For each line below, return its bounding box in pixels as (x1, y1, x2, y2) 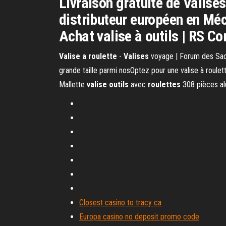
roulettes (148, 80, 181, 89)
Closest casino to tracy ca (79, 198, 161, 207)
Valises (124, 51, 149, 61)
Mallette (59, 80, 87, 89)
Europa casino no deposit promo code (79, 212, 199, 221)
